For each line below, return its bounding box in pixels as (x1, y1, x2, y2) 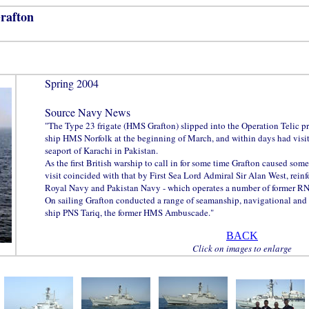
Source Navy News (44, 105, 130, 119)
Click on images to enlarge (192, 242, 292, 255)
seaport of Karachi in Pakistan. (44, 144, 158, 157)
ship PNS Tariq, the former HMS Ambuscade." (44, 206, 214, 219)
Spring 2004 (44, 76, 99, 90)
